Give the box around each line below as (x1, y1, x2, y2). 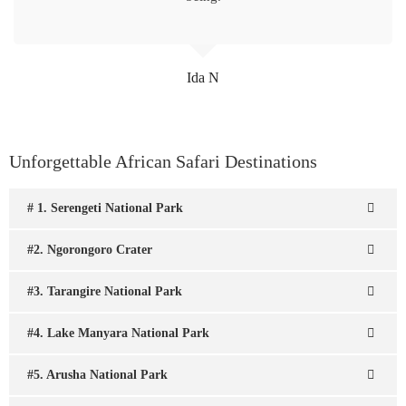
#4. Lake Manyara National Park (27, 326, 209, 340)
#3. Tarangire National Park (27, 285, 182, 298)
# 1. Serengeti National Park (27, 201, 183, 215)
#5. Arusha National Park (27, 368, 168, 382)
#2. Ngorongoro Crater (27, 243, 152, 256)
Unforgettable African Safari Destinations (9, 151, 317, 171)
